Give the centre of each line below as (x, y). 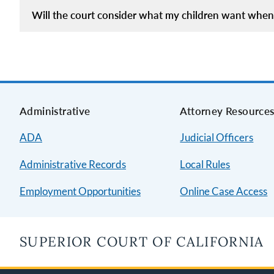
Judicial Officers (217, 137)
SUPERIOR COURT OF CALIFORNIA (142, 241)
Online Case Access (224, 191)
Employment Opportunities (80, 191)
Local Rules (205, 164)
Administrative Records (73, 164)
